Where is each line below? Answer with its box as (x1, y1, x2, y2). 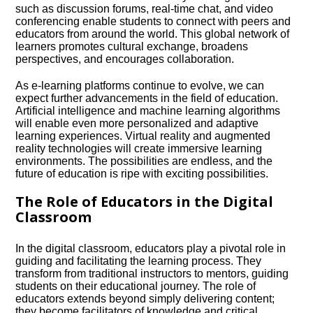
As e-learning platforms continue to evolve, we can (15, 80, 265, 92)
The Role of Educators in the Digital (15, 192, 274, 211)
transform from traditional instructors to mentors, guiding (15, 268, 289, 279)
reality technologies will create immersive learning (15, 143, 263, 154)
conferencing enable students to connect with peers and (15, 15, 291, 27)
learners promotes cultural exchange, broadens (15, 41, 249, 52)
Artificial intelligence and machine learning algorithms (15, 105, 281, 117)
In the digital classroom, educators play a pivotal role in (15, 242, 286, 254)
